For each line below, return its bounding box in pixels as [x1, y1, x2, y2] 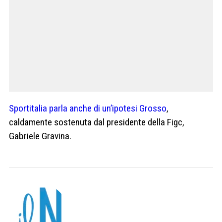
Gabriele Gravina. [9, 130, 71, 142]
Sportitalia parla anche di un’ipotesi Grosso [9, 102, 166, 114]
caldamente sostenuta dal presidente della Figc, [9, 116, 184, 128]
